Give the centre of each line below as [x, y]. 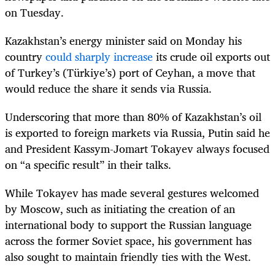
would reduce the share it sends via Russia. [108, 88]
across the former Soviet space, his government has [128, 241]
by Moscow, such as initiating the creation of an [120, 209]
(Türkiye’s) [91, 72]
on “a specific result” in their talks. [88, 164]
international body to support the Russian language [128, 225]
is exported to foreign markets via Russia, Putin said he [137, 132]
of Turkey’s [34, 72]
